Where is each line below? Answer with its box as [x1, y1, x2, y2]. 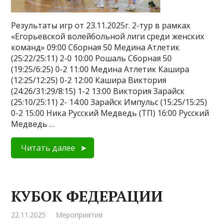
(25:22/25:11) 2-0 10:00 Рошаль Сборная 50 [11, 53, 172, 64]
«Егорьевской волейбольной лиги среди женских [11, 31, 205, 42]
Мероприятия [56, 210, 103, 220]
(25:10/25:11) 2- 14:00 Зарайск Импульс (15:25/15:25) [11, 97, 208, 108]
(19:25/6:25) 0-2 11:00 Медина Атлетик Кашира [11, 64, 190, 75]
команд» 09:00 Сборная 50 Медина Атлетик [11, 42, 180, 53]
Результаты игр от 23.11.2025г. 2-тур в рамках [11, 20, 191, 31]
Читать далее [21, 142, 76, 153]
